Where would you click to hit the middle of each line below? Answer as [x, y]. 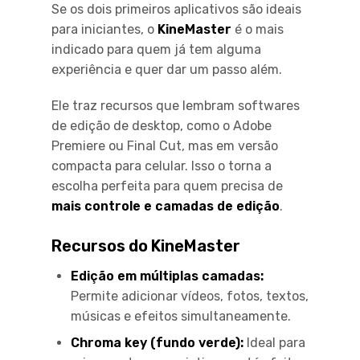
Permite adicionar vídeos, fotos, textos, [190, 296]
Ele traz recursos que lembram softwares [176, 105]
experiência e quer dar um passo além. [167, 69]
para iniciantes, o [104, 29]
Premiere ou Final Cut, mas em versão [165, 145]
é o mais [258, 29]
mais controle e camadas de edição [166, 206]
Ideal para [274, 342]
